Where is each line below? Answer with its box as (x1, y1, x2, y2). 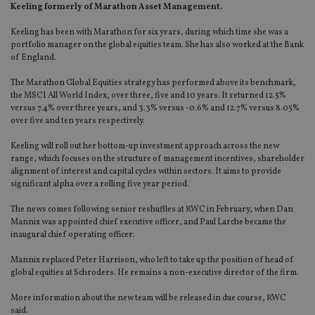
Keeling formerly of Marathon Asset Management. (11, 1, 222, 13)
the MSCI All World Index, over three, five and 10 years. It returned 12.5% (11, 90, 286, 102)
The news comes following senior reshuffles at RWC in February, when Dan (11, 204, 293, 216)
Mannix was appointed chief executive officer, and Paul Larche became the (11, 217, 286, 229)
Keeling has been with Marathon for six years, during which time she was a (11, 27, 288, 39)
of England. (11, 52, 56, 64)
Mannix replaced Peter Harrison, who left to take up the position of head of (11, 255, 294, 266)
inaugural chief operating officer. (11, 229, 135, 241)
